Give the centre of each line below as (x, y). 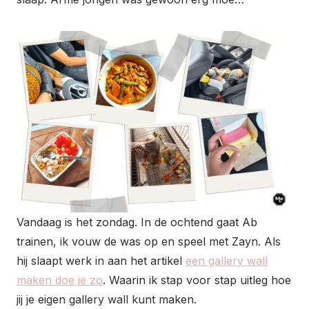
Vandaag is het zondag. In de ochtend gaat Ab (137, 222)
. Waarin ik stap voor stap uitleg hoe (197, 280)
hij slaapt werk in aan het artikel (101, 260)
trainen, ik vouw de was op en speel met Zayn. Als (149, 241)
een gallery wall (227, 260)
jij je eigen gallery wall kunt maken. (107, 299)
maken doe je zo (60, 280)
